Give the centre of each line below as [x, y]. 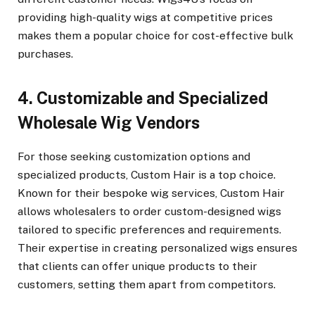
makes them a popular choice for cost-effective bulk [155, 36]
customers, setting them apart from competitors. [147, 284]
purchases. [45, 54]
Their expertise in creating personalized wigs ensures [157, 247]
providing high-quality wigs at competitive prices [145, 18]
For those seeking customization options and [134, 156]
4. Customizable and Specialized [143, 98]
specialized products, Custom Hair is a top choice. [147, 174]
